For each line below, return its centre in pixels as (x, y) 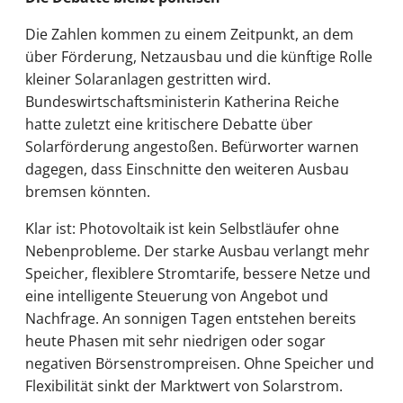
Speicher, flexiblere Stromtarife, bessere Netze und (198, 273)
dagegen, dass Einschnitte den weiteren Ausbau (187, 169)
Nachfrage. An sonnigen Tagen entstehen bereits (191, 318)
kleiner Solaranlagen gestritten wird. (148, 79)
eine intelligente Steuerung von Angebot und (177, 296)
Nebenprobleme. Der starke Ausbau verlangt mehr (197, 251)
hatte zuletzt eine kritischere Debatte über (169, 124)
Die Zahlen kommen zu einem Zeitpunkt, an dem (189, 34)
